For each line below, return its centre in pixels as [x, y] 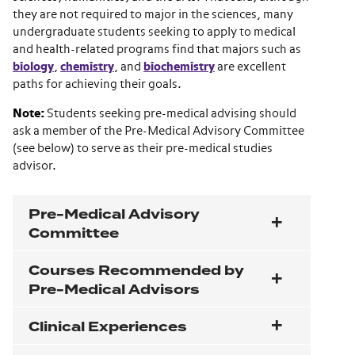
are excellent [250, 67]
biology [33, 67]
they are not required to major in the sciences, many [153, 15]
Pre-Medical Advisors [114, 290]
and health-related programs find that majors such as [157, 50]
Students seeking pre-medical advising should [170, 114]
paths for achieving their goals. [97, 85]
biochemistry [179, 67]
